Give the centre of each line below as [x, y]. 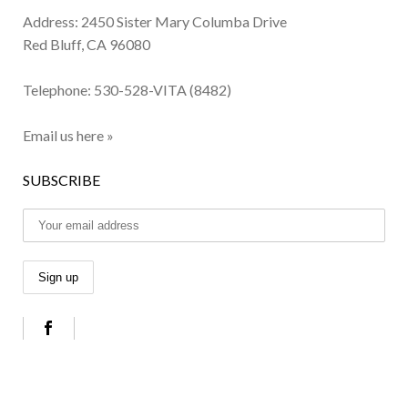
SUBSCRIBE [61, 179]
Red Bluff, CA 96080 [87, 44]
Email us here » [68, 135]
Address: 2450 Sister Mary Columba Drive [155, 21]
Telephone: [58, 89]
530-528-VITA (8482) [163, 89]
